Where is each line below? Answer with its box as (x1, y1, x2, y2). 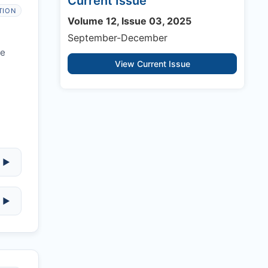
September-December (68, 32, 167, 44)
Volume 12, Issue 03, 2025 (68, 15, 191, 28)
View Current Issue (114, 59, 190, 69)
